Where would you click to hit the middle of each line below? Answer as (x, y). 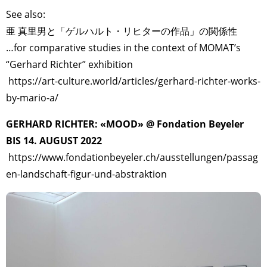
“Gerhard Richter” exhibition (69, 64)
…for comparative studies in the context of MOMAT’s (123, 47)
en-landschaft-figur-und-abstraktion (86, 174)
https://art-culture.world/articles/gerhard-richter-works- (134, 81)
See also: (26, 14)
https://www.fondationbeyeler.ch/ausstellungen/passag (133, 157)
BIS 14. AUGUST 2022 (54, 140)
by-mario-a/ (32, 97)
